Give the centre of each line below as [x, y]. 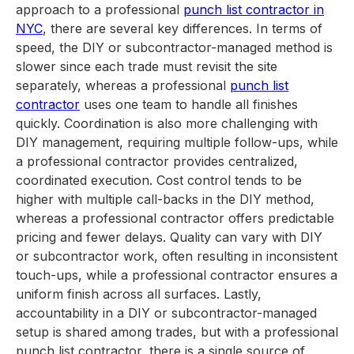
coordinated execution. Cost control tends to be [159, 180]
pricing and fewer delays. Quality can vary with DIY [169, 237]
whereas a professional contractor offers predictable [175, 218]
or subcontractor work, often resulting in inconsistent [177, 256]
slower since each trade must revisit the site [147, 66]
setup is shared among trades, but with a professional [177, 332]
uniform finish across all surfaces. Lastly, [139, 294]
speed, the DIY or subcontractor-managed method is [174, 47]
